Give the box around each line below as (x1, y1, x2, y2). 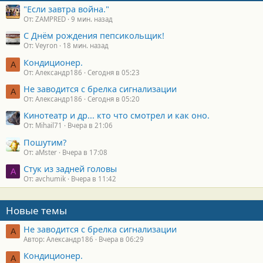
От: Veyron (23, 41, 58, 50)
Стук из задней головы (23, 163, 117, 175)
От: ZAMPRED (23, 14, 66, 23)
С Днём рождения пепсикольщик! (23, 29, 164, 42)
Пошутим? (23, 136, 66, 148)
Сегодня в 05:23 (87, 68, 140, 77)
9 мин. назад (71, 14, 113, 23)
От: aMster (23, 147, 57, 157)
